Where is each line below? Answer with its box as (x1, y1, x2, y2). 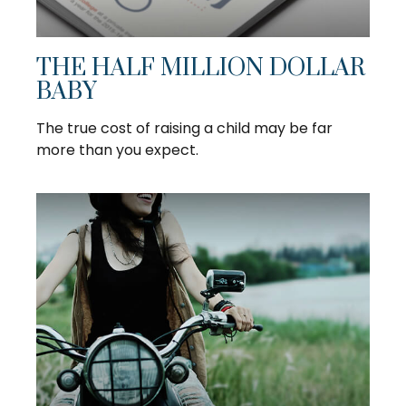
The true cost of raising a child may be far (36, 118, 333, 140)
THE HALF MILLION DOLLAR (36, 53, 365, 84)
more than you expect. (36, 140, 198, 161)
